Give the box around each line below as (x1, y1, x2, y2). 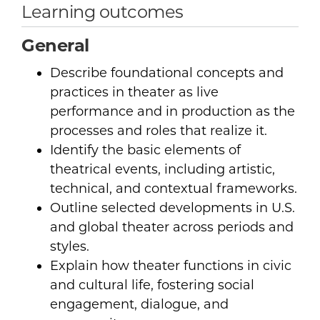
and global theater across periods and (50, 219, 294, 236)
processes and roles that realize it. (50, 123, 267, 139)
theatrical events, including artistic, (50, 161, 275, 178)
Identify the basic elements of (50, 142, 241, 159)
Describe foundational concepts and (50, 65, 284, 81)
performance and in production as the (50, 104, 295, 120)
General (21, 35, 89, 56)
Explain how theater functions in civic (50, 258, 291, 274)
